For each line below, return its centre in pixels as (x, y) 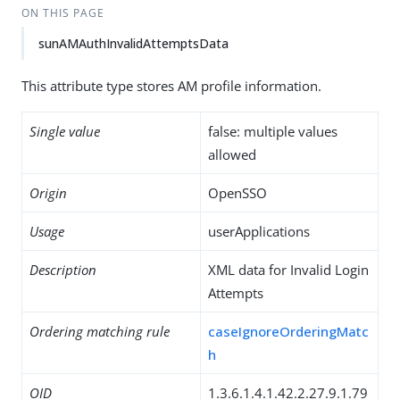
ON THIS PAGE (62, 13)
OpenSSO (237, 193)
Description (63, 270)
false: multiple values (273, 131)
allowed (232, 154)
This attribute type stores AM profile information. (171, 86)
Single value (65, 131)
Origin (48, 193)
